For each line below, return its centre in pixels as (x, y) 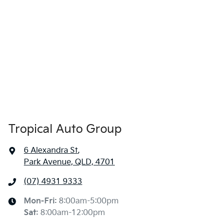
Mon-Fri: (41, 201)
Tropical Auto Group (65, 129)
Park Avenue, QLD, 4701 (69, 162)
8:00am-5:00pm (89, 201)
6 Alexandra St (51, 150)
